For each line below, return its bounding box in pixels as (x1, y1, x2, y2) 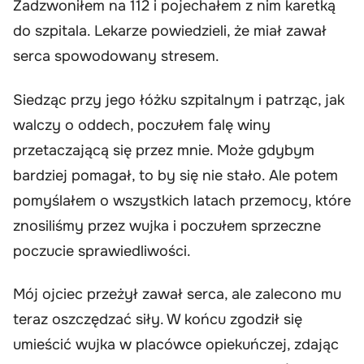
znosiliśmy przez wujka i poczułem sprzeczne (13, 216, 321, 235)
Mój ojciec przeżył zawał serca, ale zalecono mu (13, 285, 341, 304)
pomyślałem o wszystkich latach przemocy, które (13, 191, 351, 210)
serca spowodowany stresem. (13, 47, 219, 66)
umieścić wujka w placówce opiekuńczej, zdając (13, 336, 339, 354)
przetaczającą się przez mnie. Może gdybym (13, 141, 314, 159)
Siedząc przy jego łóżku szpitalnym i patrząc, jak (13, 90, 344, 109)
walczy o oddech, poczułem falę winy (13, 115, 271, 134)
